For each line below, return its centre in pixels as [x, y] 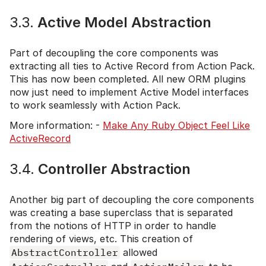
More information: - [56, 125]
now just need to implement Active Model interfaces [129, 92]
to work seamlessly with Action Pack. [95, 105]
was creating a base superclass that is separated [121, 212]
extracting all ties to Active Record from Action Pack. [132, 66]
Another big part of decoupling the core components [132, 199]
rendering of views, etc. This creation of [101, 238]
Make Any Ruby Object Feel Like [176, 125]
